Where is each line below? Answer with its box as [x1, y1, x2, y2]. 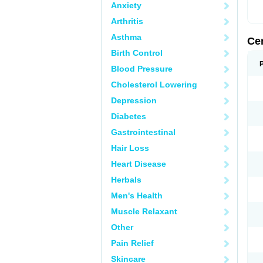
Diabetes [111, 112, 146, 121]
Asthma [111, 32, 141, 42]
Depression [111, 96, 157, 105]
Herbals [111, 175, 141, 184]
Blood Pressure [111, 64, 173, 73]
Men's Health [111, 191, 163, 200]
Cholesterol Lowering [111, 80, 197, 89]
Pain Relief [111, 238, 154, 248]
